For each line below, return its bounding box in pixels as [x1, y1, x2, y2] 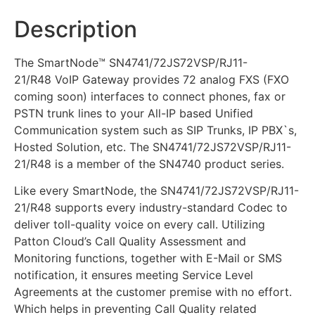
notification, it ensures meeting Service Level [14, 268, 253, 283]
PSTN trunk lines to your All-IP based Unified [14, 105, 253, 120]
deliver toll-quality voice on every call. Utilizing [14, 217, 265, 232]
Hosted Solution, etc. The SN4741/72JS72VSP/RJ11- [14, 139, 291, 154]
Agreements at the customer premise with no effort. [14, 285, 292, 300]
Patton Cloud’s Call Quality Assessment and [14, 234, 246, 249]
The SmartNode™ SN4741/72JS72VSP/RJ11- [14, 55, 247, 70]
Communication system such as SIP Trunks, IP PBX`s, [14, 122, 297, 137]
